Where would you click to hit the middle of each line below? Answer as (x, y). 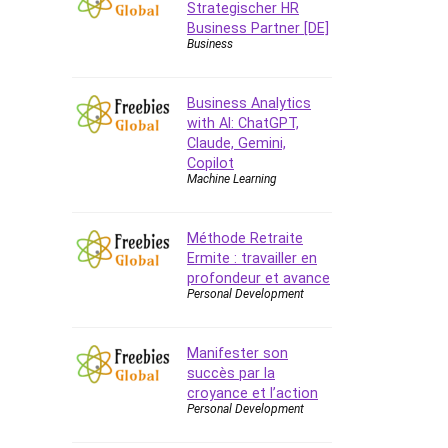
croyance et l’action (252, 392)
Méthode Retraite (245, 237)
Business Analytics (249, 102)
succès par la (231, 372)
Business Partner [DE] (258, 27)
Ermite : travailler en (252, 257)
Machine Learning (232, 178)
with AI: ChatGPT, (243, 122)
